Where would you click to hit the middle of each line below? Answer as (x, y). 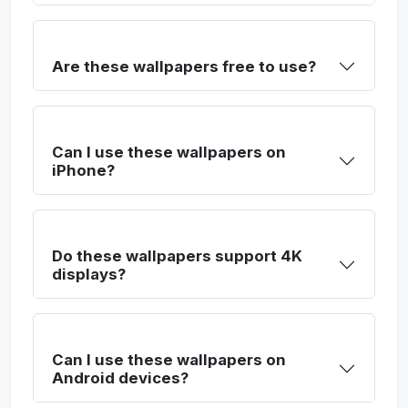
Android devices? (120, 378)
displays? (89, 274)
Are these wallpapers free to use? (184, 66)
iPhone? (83, 170)
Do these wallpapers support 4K (177, 256)
